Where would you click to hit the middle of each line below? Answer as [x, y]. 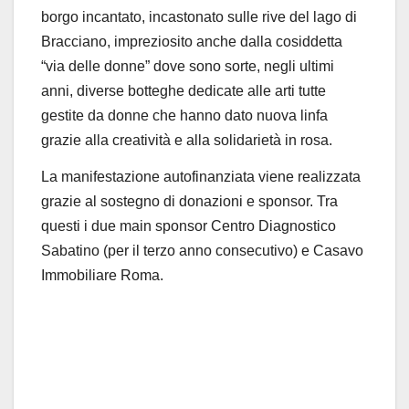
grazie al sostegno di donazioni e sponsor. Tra [189, 202]
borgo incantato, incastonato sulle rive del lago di [199, 17]
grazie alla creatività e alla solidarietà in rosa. [187, 141]
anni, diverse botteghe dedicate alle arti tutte [184, 91]
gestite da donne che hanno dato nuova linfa [184, 116]
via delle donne [95, 67]
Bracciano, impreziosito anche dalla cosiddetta [192, 42]
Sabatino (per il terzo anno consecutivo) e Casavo [202, 251]
